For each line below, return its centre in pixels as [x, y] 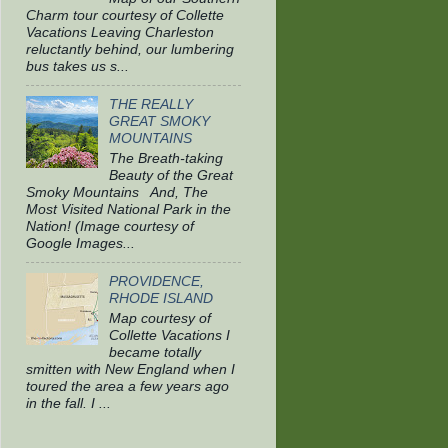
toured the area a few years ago [127, 385]
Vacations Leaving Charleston [120, 31]
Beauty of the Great [172, 174]
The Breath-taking [165, 157]
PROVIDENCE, [156, 280]
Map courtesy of [159, 317]
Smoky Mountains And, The [117, 191]
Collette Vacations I [169, 334]
